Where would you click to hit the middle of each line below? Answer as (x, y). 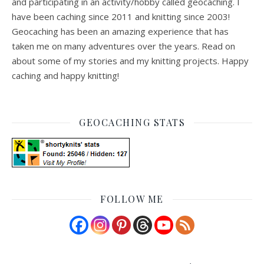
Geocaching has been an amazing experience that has (120, 32)
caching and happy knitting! (65, 76)
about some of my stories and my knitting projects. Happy (130, 61)
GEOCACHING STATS (132, 123)
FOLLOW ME (132, 199)
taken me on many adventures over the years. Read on (123, 46)
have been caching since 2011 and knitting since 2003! (121, 17)
